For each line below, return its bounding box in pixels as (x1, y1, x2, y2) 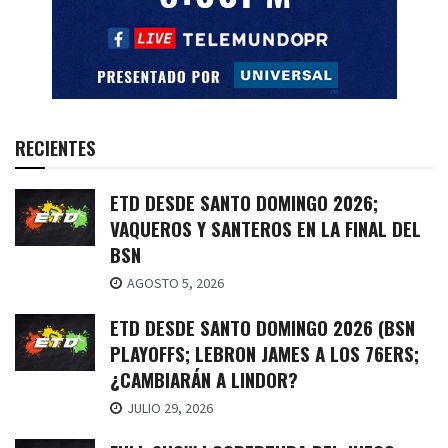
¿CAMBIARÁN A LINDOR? (110, 364, 298, 393)
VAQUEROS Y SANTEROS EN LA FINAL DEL (110, 213, 421, 242)
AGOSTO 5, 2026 (124, 273, 224, 292)
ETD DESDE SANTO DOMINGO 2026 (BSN (110, 312, 415, 341)
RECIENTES (15, 132, 96, 161)
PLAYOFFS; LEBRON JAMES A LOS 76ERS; (110, 338, 419, 367)
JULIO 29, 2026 (124, 398, 213, 417)
